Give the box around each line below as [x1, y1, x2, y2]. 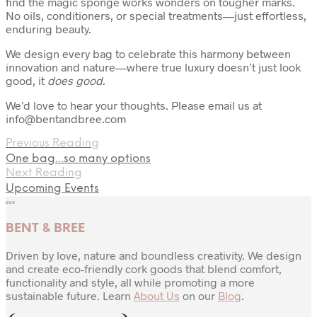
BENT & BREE [6, 221, 85, 235]
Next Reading [6, 166, 82, 179]
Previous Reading [6, 137, 99, 149]
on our [180, 289, 218, 303]
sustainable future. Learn [6, 289, 134, 303]
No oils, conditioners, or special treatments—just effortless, [6, 8, 306, 22]
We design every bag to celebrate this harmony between [6, 46, 291, 60]
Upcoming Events [6, 182, 99, 195]
